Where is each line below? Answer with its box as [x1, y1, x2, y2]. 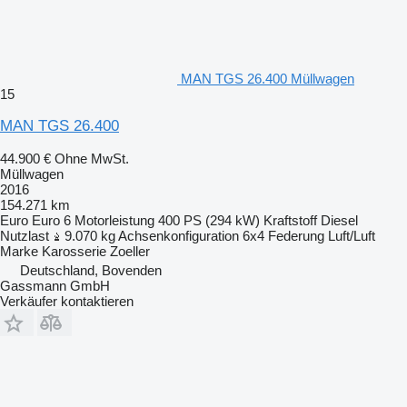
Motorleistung [74, 212, 154, 228]
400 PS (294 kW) [158, 212, 260, 228]
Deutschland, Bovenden [20, 262, 162, 278]
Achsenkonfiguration [118, 227, 239, 243]
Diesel [321, 212, 358, 228]
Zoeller [110, 243, 150, 259]
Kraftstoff [263, 212, 317, 228]
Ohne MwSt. [55, 150, 129, 166]
